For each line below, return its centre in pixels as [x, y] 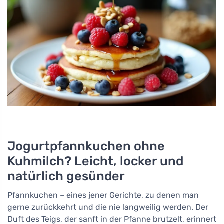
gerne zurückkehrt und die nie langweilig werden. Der [108, 207]
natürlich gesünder [66, 176]
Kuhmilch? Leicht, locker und [95, 161]
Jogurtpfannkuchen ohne [86, 146]
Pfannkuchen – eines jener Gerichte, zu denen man [103, 195]
